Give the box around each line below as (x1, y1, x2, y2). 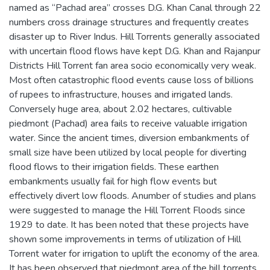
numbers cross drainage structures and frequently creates (9, 16, 249, 29)
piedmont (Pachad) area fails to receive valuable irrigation (9, 117, 247, 130)
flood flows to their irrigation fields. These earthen (9, 160, 219, 174)
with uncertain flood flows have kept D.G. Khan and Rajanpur (9, 45, 260, 58)
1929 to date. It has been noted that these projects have (9, 218, 249, 231)
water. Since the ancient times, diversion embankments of (9, 131, 249, 145)
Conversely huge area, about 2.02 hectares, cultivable (9, 102, 232, 116)
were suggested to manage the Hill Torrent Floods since (9, 204, 245, 217)
